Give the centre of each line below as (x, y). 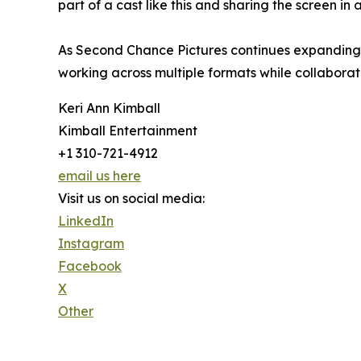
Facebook (90, 266)
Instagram (91, 244)
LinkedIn (86, 221)
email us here (100, 176)
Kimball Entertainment (128, 131)
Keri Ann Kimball (109, 108)
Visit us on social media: (131, 199)
